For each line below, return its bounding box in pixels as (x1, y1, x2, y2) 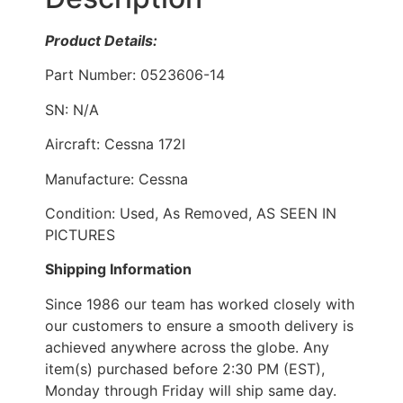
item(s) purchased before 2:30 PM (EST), (45, 359, 325, 378)
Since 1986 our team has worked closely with (45, 294, 354, 313)
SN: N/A (45, 100, 99, 119)
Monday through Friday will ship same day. (45, 381, 336, 399)
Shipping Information (45, 260, 192, 279)
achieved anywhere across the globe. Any (45, 337, 329, 356)
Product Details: (45, 31, 157, 49)
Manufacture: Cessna (45, 169, 188, 188)
